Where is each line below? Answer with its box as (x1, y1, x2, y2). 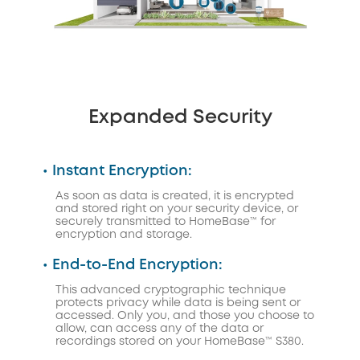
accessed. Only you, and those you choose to (55, 311, 314, 321)
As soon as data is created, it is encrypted (55, 191, 294, 202)
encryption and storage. (55, 230, 192, 240)
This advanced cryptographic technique (55, 285, 286, 296)
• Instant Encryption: (43, 165, 192, 178)
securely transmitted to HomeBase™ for (55, 217, 276, 227)
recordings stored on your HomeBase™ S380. (55, 337, 304, 347)
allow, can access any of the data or (55, 324, 264, 334)
